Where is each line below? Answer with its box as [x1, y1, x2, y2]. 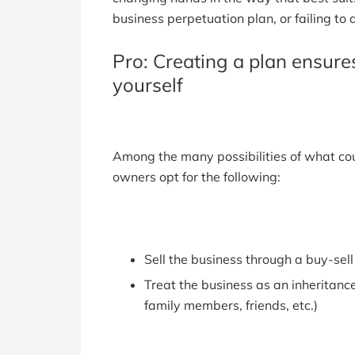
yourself [113, 72, 183, 97]
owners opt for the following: [113, 168, 281, 185]
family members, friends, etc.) [144, 297, 318, 314]
